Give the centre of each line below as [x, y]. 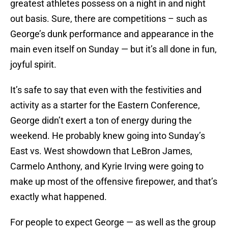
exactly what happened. [59, 197]
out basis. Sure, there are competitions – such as [109, 19]
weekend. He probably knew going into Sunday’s [108, 136]
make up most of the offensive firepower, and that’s [114, 182]
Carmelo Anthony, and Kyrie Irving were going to [107, 166]
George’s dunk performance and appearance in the [112, 34]
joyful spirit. [33, 65]
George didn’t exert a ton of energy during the [101, 121]
